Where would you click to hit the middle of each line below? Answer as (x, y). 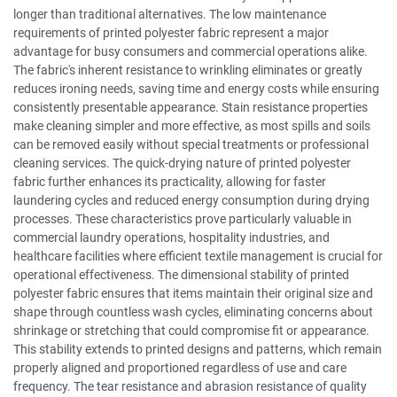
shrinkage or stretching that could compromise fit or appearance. (191, 331)
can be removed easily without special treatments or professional (191, 144)
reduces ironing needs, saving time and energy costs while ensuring (196, 89)
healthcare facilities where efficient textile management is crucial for (198, 256)
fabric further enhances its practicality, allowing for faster (170, 182)
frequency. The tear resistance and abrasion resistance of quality (190, 386)
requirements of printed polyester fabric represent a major (171, 33)
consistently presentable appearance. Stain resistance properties (191, 107)
